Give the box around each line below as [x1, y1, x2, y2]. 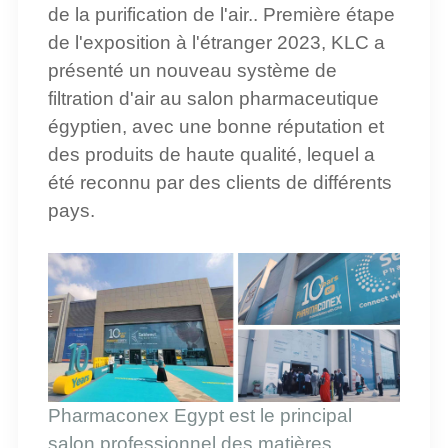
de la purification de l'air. [47, 3, 253, 25]
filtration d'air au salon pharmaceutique [47, 87, 379, 109]
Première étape [257, 3, 395, 25]
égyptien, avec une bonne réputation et [47, 115, 384, 137]
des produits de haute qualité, [47, 143, 307, 165]
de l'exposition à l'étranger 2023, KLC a [47, 31, 385, 53]
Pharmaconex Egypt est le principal [47, 404, 352, 426]
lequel [306, 143, 364, 165]
